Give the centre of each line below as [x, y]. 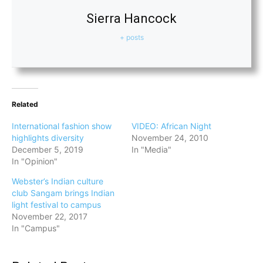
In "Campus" [36, 228]
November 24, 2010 [170, 137]
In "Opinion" [35, 161]
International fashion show [62, 126]
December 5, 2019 [48, 149]
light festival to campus [56, 204]
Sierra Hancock [131, 18]
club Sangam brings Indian [63, 193]
